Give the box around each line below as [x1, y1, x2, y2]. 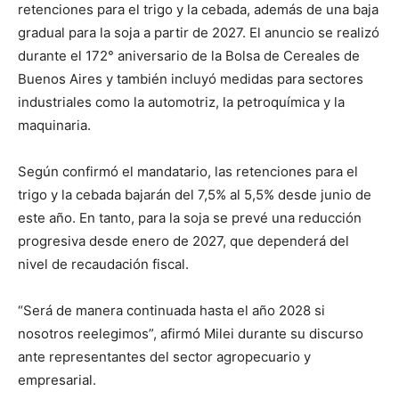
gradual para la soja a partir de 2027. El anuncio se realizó [18, 24, 379, 42]
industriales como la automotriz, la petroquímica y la [18, 94, 345, 111]
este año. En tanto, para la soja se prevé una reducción [18, 209, 362, 227]
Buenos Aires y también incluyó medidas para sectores [18, 70, 363, 88]
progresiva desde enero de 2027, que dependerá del [18, 232, 349, 250]
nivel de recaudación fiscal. [18, 256, 189, 273]
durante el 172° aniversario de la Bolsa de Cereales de [18, 47, 360, 65]
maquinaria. [18, 117, 91, 134]
